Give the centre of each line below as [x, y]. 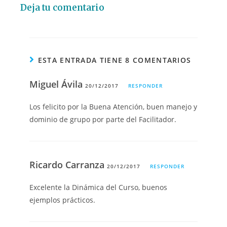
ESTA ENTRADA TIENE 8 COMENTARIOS [115, 60]
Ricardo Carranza [68, 164]
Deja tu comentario [62, 7]
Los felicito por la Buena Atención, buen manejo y [113, 106]
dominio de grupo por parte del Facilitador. [103, 119]
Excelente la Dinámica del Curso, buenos [99, 187]
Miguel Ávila [58, 84]
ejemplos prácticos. [63, 200]
